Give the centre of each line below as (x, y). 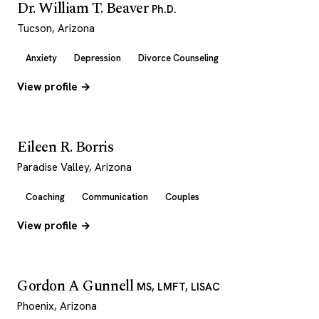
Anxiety (41, 58)
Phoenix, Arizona (57, 306)
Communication (115, 197)
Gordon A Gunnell (77, 286)
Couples (182, 197)
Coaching (45, 197)
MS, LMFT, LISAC (178, 287)
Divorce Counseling (178, 58)
